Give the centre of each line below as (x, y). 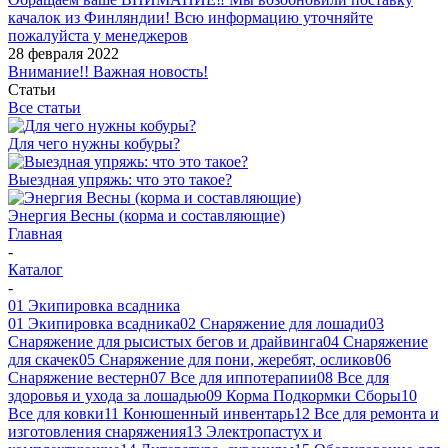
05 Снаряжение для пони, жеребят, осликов (227, 359)
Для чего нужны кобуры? (94, 143)
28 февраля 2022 (63, 53)
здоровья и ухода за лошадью (107, 395)
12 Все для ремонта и (366, 413)
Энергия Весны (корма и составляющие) (146, 215)
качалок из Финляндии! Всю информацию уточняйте (190, 17)
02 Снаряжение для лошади (274, 323)
